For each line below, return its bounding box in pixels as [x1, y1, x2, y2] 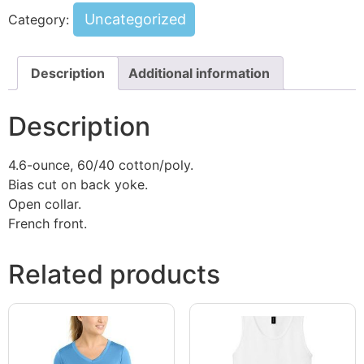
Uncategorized [84, 10, 186, 28]
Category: [8, 11, 73, 28]
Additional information [128, 64, 270, 81]
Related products [8, 258, 220, 290]
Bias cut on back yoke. [8, 175, 148, 193]
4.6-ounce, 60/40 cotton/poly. [8, 156, 193, 173]
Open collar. [8, 195, 81, 212]
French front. [8, 214, 87, 232]
